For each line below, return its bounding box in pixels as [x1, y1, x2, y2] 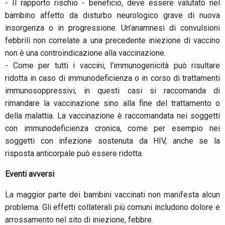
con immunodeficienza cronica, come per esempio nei [5, 124, 220, 134]
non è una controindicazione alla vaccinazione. [5, 48, 166, 58]
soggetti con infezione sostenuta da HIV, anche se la [5, 136, 220, 146]
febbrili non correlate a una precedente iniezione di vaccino [5, 36, 220, 46]
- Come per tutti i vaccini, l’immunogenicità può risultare [5, 61, 220, 71]
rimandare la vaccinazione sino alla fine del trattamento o [5, 98, 220, 108]
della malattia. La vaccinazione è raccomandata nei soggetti [5, 111, 220, 121]
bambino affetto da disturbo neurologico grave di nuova [5, 11, 220, 21]
